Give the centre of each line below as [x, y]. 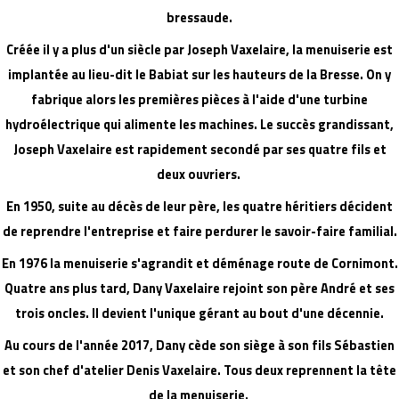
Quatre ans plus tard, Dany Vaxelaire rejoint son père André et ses [199, 288]
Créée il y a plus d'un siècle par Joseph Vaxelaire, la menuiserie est [199, 49]
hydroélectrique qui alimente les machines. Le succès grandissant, [199, 124]
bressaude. [199, 17]
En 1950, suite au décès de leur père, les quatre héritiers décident [199, 206]
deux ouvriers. [199, 174]
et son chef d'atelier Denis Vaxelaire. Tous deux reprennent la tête [199, 370]
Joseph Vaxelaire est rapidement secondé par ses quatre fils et [199, 149]
